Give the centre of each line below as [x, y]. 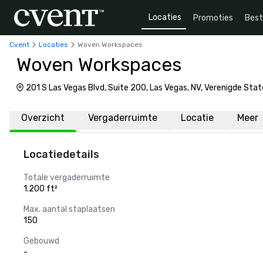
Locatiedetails [61, 154]
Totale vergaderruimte [67, 178]
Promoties [213, 18]
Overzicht [43, 118]
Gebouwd [41, 241]
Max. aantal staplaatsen [69, 209]
